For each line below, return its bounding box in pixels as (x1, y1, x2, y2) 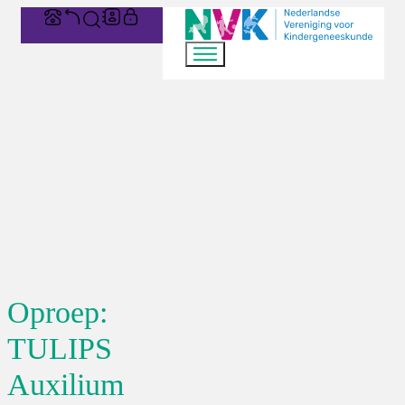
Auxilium (7, 367, 124, 401)
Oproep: (7, 295, 108, 329)
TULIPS (7, 331, 112, 365)
